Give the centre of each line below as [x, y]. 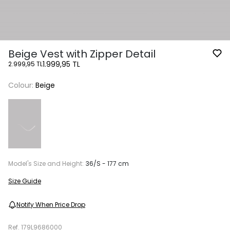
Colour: [22, 85]
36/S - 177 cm [107, 163]
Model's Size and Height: [46, 163]
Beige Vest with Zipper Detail [82, 54]
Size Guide [25, 181]
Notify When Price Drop [51, 204]
